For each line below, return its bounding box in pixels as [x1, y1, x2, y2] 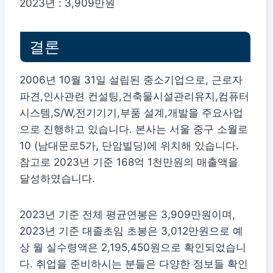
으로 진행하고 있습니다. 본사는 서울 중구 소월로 [19, 122, 248, 135]
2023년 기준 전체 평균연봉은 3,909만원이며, [19, 208, 235, 221]
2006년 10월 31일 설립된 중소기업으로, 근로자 [19, 73, 243, 86]
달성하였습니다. [19, 172, 95, 185]
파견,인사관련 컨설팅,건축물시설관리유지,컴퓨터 [19, 90, 249, 102]
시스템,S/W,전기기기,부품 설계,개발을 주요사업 [19, 106, 243, 119]
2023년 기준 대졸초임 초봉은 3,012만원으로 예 [19, 224, 243, 237]
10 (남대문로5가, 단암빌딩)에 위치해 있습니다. [19, 139, 239, 152]
